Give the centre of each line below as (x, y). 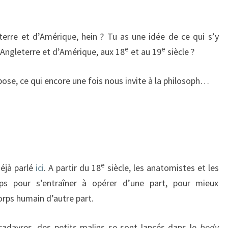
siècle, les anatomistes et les (162, 168)
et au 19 (145, 52)
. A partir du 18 (72, 168)
